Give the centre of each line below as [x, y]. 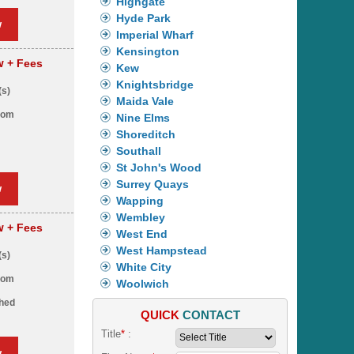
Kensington [148, 51]
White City [144, 267]
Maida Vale [145, 101]
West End [142, 233]
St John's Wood [159, 167]
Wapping [140, 200]
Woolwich [143, 283]
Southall [139, 151]
